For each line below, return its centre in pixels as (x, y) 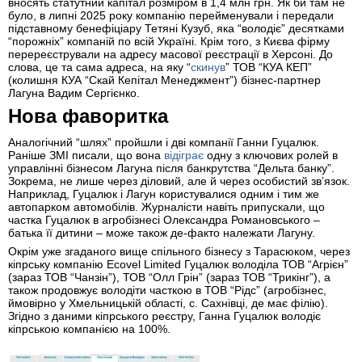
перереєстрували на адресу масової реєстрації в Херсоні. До (170, 55)
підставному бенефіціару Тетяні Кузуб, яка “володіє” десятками (176, 29)
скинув (208, 67)
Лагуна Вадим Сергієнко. (74, 93)
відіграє (184, 156)
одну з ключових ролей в (271, 156)
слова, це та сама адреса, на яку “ (99, 67)
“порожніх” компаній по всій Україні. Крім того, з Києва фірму (169, 42)
